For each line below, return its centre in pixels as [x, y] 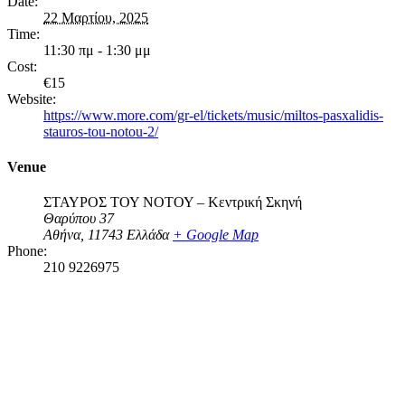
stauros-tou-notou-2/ [101, 131]
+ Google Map [216, 235]
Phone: [27, 251]
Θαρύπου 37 [79, 219]
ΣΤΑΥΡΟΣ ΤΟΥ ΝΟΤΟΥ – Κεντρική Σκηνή [173, 202]
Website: [32, 99]
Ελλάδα [148, 235]
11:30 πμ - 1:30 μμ [97, 50]
